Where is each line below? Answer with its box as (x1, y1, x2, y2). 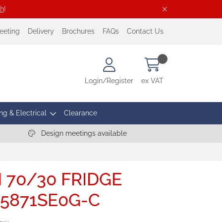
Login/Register (85, 76, 133, 85)
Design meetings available (39, 129, 127, 137)
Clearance (63, 109, 97, 117)
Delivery (28, 27, 54, 35)
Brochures (62, 27, 95, 35)
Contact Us (127, 27, 164, 35)
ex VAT (141, 76, 164, 85)
